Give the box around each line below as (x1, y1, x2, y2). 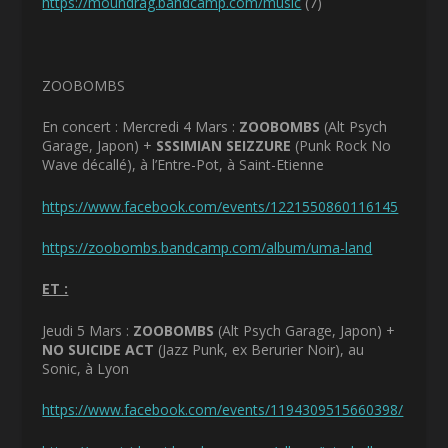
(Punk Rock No (295, 136, 392, 156)
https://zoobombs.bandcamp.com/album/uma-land (42, 238, 373, 258)
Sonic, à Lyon (42, 358, 130, 378)
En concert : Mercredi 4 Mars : (42, 117, 240, 137)
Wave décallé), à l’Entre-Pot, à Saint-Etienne (42, 155, 325, 175)
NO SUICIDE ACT (42, 339, 159, 359)
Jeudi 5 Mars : (42, 320, 134, 340)
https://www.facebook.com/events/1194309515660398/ (42, 400, 404, 420)
